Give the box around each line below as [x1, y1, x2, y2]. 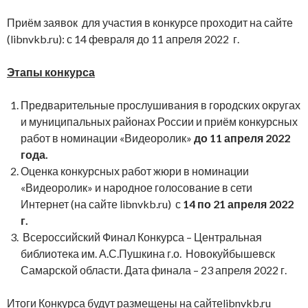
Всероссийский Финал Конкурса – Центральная [21, 230, 262, 243]
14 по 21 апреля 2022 [183, 197, 294, 210]
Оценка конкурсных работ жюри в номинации [21, 164, 249, 177]
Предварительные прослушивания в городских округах [21, 98, 300, 111]
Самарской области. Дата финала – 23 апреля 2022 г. [21, 263, 287, 276]
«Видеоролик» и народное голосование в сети [21, 180, 252, 194]
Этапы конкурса [7, 65, 95, 78]
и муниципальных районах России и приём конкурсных [21, 114, 298, 128]
